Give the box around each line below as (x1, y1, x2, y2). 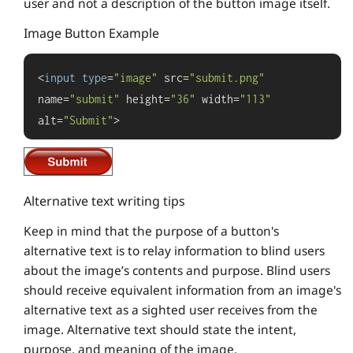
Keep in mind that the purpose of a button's (24, 221, 279, 240)
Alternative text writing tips (24, 191, 185, 210)
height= (119, 92, 170, 106)
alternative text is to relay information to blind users (24, 241, 325, 259)
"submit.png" (188, 71, 265, 84)
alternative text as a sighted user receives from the (24, 300, 318, 318)
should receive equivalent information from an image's (24, 281, 341, 299)
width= (195, 92, 240, 106)
